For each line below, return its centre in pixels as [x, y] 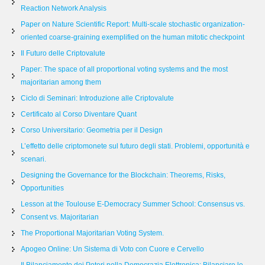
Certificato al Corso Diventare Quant [79, 114]
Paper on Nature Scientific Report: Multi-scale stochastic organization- [133, 24]
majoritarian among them [61, 82]
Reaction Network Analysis [64, 8]
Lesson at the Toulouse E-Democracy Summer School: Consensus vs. [133, 204]
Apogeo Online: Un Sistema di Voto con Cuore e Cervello [112, 249]
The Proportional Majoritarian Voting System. [92, 233]
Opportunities [42, 188]
